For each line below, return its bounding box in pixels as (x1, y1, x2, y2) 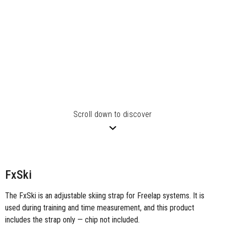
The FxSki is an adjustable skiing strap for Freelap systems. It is (5, 191, 204, 201)
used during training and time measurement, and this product (5, 203, 194, 213)
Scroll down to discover (73, 109, 152, 120)
